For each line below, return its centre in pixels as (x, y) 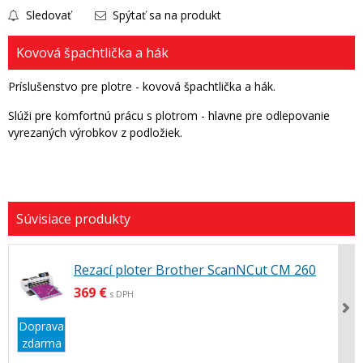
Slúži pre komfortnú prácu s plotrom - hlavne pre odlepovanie (169, 115)
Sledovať (47, 15)
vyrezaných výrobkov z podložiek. (95, 132)
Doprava (41, 326)
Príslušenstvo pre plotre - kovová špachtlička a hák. (142, 86)
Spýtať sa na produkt (165, 15)
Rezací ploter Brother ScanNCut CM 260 (195, 270)
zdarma (41, 343)
